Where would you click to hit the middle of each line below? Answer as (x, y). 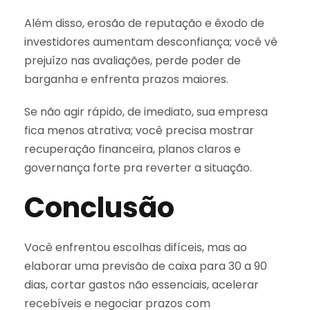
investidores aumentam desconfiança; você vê (151, 42)
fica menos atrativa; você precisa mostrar (139, 130)
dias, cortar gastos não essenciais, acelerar (142, 284)
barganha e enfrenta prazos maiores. (126, 79)
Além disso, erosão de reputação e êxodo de (144, 23)
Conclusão (99, 207)
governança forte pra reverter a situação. (138, 167)
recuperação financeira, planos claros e (133, 149)
